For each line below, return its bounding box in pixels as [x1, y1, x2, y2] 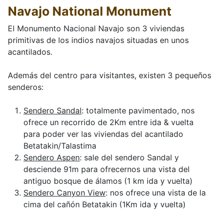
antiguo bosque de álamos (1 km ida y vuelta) [23, 176, 193, 186]
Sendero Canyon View [23, 188, 106, 198]
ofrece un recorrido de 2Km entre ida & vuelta [23, 117, 194, 128]
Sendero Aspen [23, 153, 80, 163]
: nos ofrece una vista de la [106, 188, 206, 198]
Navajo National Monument [8, 4, 172, 19]
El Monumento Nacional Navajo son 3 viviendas [8, 23, 184, 34]
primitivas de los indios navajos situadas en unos [8, 35, 189, 45]
